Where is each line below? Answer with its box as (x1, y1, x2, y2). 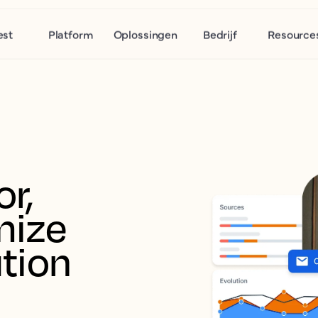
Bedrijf (202, 26, 237, 42)
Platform (48, 26, 94, 42)
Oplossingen (113, 26, 177, 42)
